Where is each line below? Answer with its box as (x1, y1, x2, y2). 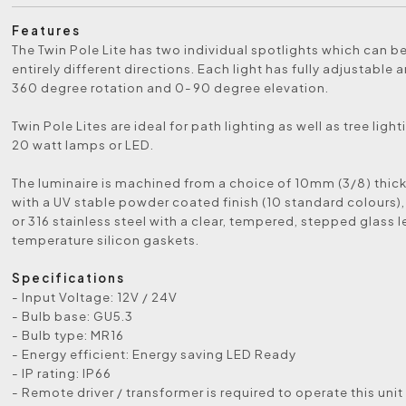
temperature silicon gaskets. (12, 232, 200, 247)
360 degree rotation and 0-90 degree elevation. (12, 80, 330, 95)
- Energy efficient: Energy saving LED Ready (12, 346, 297, 362)
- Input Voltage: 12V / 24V (12, 289, 179, 304)
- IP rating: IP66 (12, 365, 112, 381)
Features (12, 23, 82, 38)
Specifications (12, 270, 126, 285)
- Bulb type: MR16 (12, 327, 125, 343)
